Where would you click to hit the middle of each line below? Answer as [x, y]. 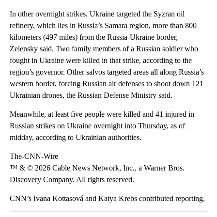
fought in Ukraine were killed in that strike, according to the [101, 61]
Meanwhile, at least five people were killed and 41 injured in [102, 114]
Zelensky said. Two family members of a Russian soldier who [104, 49]
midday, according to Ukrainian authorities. [76, 138]
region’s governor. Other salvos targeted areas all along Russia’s [107, 72]
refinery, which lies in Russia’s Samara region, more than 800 [103, 26]
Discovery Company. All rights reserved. [72, 180]
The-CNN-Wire [34, 156]
